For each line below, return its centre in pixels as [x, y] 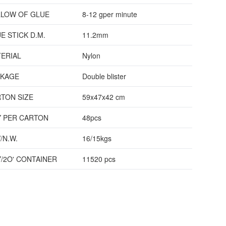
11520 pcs [99, 159]
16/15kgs [97, 138]
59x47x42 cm [103, 97]
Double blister [104, 76]
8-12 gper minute [109, 14]
